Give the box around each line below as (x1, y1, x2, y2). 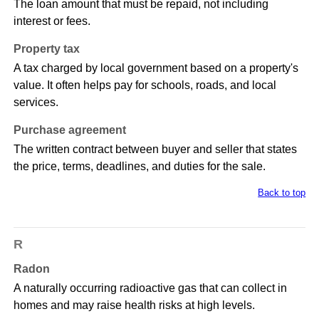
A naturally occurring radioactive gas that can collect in (13, 282, 287, 295)
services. (13, 96, 58, 109)
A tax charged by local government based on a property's (13, 62, 298, 75)
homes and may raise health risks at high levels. (13, 299, 255, 312)
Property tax (13, 43, 80, 56)
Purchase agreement (13, 124, 126, 137)
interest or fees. (13, 15, 90, 28)
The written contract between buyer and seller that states (13, 143, 297, 156)
